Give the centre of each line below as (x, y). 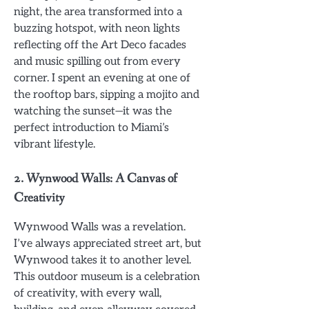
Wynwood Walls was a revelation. (100, 227)
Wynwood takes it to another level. (102, 260)
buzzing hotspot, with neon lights (97, 29)
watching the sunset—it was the (93, 111)
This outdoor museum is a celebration (107, 277)
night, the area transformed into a (98, 12)
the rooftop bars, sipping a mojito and (107, 95)
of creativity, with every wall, (88, 293)
